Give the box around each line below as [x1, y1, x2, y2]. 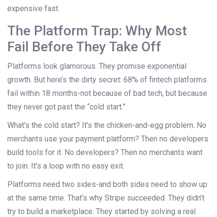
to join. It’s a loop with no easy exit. [7, 161, 124, 171]
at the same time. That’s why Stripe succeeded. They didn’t [7, 193, 204, 203]
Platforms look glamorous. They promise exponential [7, 62, 186, 71]
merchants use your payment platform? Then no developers [7, 134, 208, 144]
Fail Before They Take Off [7, 39, 161, 55]
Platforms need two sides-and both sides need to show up [7, 180, 207, 189]
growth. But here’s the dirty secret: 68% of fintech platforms [7, 75, 207, 85]
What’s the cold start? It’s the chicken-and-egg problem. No [7, 121, 206, 130]
